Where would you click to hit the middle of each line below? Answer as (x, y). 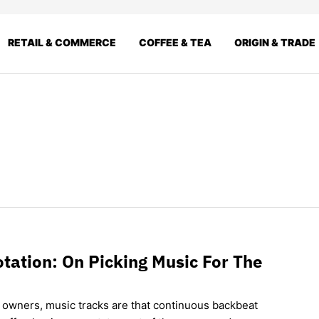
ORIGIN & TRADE (275, 42)
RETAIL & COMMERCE (62, 42)
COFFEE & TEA (175, 42)
